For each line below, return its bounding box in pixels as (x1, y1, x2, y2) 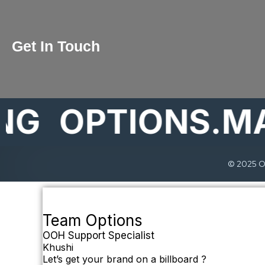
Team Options (43, 211, 143, 230)
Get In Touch (12, 38, 100, 55)
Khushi (43, 241, 73, 254)
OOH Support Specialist (43, 230, 154, 242)
